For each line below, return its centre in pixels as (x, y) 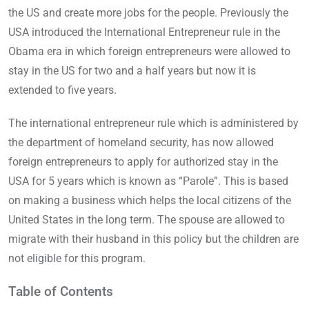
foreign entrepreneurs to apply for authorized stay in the (143, 162)
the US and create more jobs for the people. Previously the (148, 13)
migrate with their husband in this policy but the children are (153, 239)
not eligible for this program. (77, 259)
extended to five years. (64, 90)
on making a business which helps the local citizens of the (150, 201)
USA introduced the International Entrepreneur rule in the (144, 32)
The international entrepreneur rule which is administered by (153, 123)
